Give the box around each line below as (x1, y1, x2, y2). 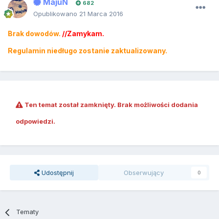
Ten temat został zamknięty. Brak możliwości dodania (23, 101, 198, 109)
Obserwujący (124, 169, 164, 177)
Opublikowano (33, 10, 79, 18)
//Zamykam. (62, 29, 104, 38)
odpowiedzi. (16, 117, 55, 126)
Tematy (16, 208, 39, 216)
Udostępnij (39, 169, 74, 177)
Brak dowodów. (8, 29, 62, 38)
